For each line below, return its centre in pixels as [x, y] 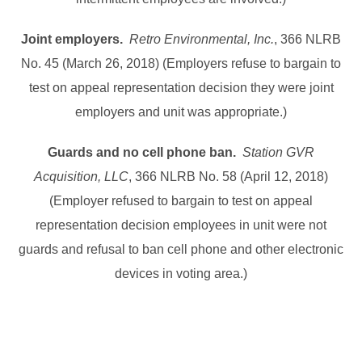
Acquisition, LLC [81, 177]
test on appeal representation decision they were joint [181, 88]
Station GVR [278, 153]
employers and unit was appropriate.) [181, 112]
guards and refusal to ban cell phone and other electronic [181, 250]
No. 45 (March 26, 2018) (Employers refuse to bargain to [181, 64]
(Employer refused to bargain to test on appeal [181, 201]
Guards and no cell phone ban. [142, 153]
